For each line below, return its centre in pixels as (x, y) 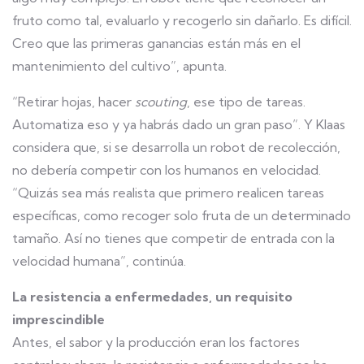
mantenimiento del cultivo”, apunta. (119, 66)
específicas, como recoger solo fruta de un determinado (182, 215)
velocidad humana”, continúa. (99, 261)
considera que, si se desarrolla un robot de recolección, (176, 147)
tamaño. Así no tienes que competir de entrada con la (173, 238)
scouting (161, 102)
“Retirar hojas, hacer (74, 102)
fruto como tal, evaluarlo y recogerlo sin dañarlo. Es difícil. (182, 20)
